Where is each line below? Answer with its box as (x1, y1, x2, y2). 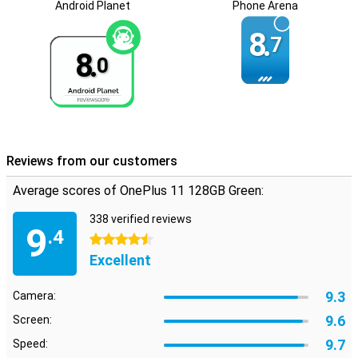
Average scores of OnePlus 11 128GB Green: (13, 183, 264, 198)
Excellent (89, 252, 151, 268)
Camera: (13, 289, 56, 302)
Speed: (13, 337, 48, 350)
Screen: (13, 313, 52, 326)
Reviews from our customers (6, 153, 177, 169)
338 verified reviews (89, 213, 192, 225)
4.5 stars (89, 233, 135, 246)
